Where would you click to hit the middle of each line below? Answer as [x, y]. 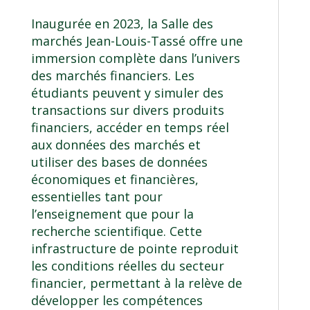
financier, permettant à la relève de [136, 283]
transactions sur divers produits [127, 110]
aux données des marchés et [116, 145]
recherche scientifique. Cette [116, 231]
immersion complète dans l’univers [135, 58]
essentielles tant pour [97, 197]
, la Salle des [176, 24]
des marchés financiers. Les [112, 76]
